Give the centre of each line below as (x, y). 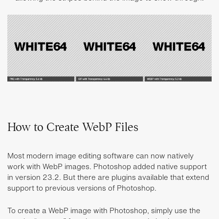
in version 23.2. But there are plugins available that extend (108, 177)
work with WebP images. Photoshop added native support (107, 166)
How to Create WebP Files (73, 127)
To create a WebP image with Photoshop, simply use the (104, 210)
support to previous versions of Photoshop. (82, 188)
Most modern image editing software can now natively (100, 156)
